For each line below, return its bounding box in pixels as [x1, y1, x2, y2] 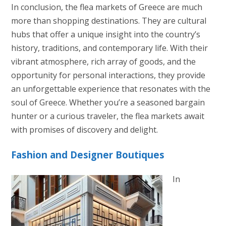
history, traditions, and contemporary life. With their [11, 42, 208, 54]
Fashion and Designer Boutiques [11, 148, 164, 161]
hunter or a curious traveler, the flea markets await [11, 110, 204, 122]
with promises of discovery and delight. [11, 124, 158, 136]
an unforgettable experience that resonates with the [11, 83, 210, 95]
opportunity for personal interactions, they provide [11, 70, 205, 81]
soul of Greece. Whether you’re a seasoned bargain [11, 97, 205, 108]
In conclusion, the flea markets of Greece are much [11, 2, 202, 13]
